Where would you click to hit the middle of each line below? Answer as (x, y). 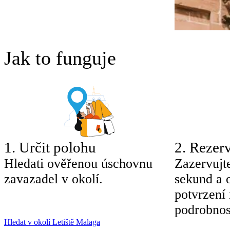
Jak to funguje (60, 58)
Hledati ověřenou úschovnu (78, 163)
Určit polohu (57, 147)
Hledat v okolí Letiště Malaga (52, 222)
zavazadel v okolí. (53, 179)
